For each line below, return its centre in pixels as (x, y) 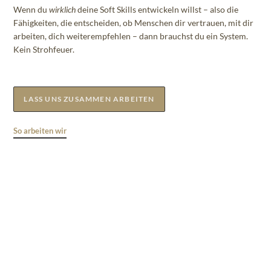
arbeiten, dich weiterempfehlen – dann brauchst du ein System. (131, 36)
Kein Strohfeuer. (44, 49)
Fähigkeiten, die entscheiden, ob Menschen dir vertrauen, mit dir (134, 22)
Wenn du (31, 9)
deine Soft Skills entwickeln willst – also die (157, 9)
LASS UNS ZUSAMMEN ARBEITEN (89, 99)
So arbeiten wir (40, 130)
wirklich (63, 9)
